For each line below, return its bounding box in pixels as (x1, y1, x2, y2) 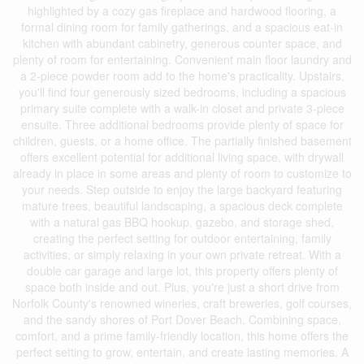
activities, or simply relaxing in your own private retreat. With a (23, 246, 341, 262)
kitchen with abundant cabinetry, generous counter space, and (22, 35, 342, 51)
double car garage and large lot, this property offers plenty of (26, 262, 338, 279)
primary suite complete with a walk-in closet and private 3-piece (19, 100, 344, 116)
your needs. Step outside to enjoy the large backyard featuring (22, 181, 342, 197)
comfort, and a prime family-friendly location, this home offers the (15, 327, 349, 344)
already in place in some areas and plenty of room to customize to (12, 165, 352, 181)
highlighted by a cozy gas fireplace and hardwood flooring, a (28, 2, 336, 19)
